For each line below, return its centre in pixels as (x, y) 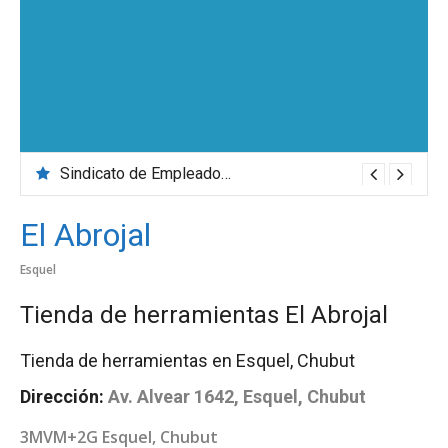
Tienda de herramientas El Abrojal (204, 315)
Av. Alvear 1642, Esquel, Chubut (237, 396)
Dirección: (62, 396)
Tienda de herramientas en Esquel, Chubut (187, 360)
